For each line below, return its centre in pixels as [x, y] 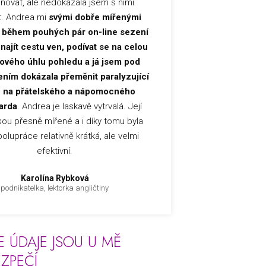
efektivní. [55, 151]
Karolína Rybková [55, 178]
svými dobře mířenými [95, 17]
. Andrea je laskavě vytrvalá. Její [80, 106]
